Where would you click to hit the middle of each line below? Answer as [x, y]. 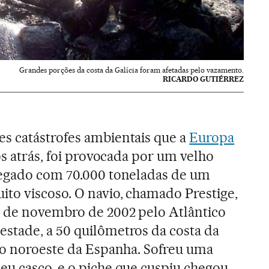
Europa [212, 137]
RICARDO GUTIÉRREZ [204, 79]
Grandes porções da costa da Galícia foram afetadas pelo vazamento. [132, 70]
